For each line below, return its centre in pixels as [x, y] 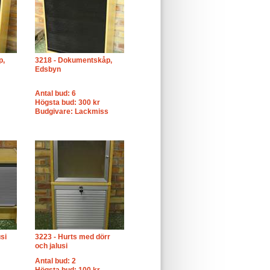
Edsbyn [48, 69]
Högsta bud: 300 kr [67, 102]
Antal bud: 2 [55, 261]
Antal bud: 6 [55, 93]
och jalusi [51, 246]
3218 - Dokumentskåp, [74, 60]
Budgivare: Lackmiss [72, 111]
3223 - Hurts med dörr [73, 237]
